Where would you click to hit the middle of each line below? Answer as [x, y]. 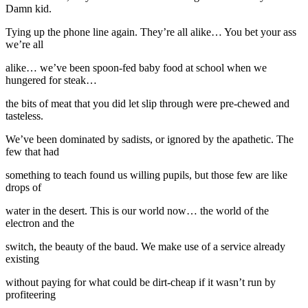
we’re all [24, 44]
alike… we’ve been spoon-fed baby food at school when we [136, 67]
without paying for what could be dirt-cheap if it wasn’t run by [141, 282]
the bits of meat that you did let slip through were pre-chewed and [147, 103]
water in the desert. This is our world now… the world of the [137, 210]
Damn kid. [29, 8]
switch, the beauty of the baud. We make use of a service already [145, 246]
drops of [23, 187]
